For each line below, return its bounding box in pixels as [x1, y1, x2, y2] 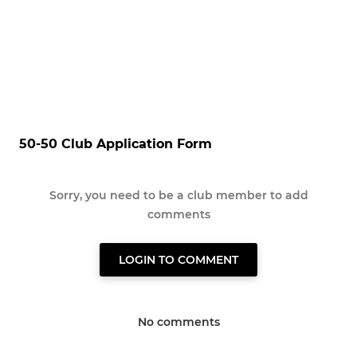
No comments [137, 315, 220, 329]
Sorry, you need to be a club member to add [49, 188, 308, 202]
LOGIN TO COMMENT [119, 253, 238, 267]
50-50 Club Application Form [19, 136, 212, 151]
